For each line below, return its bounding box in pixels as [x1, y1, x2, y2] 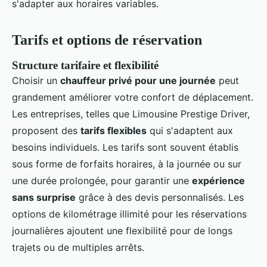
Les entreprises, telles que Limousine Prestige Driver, [12, 108, 250, 120]
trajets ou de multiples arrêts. [12, 241, 144, 254]
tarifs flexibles [80, 125, 147, 137]
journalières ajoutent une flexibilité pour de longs [12, 225, 232, 237]
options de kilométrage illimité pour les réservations [12, 208, 247, 221]
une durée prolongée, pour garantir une [12, 175, 192, 187]
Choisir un [12, 74, 60, 87]
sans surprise [12, 191, 76, 204]
